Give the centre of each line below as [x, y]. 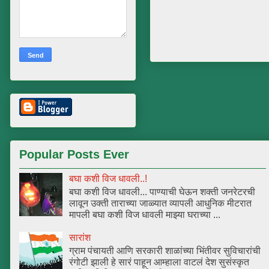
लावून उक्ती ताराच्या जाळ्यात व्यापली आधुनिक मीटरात [161, 204]
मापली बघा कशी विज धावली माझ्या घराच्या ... [145, 215]
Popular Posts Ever [74, 154]
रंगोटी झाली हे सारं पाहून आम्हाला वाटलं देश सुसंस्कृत [159, 262]
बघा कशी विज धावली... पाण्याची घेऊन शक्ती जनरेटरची [162, 192]
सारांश [80, 237]
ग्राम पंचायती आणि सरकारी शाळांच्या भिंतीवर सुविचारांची [165, 251]
